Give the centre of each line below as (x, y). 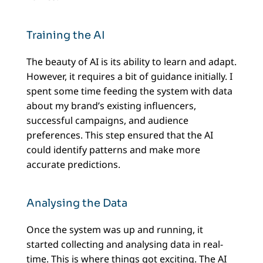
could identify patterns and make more (113, 150)
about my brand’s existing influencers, (111, 106)
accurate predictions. (73, 165)
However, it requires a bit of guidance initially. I (129, 77)
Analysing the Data (77, 203)
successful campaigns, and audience (107, 121)
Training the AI (65, 36)
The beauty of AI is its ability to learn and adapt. (131, 62)
